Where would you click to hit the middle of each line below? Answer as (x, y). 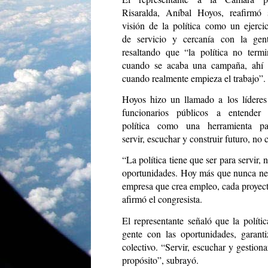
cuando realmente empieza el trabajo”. (194, 78)
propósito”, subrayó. (160, 260)
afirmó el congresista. (162, 199)
